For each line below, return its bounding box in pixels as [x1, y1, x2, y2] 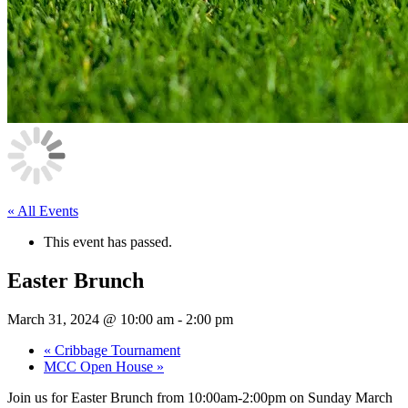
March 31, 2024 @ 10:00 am [7, 311, 174, 327]
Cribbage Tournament [51, 342, 180, 358]
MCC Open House [44, 358, 157, 374]
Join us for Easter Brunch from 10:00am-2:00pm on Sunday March [7, 389, 393, 405]
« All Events [7, 202, 78, 219]
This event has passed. [44, 233, 172, 250]
